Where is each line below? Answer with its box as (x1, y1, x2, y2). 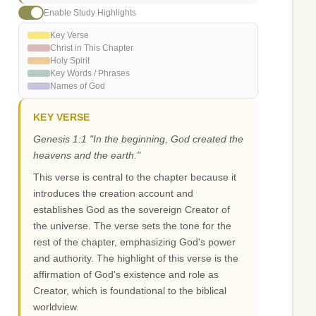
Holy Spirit (50, 56, 90, 66)
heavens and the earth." (33, 150, 140, 162)
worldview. (33, 301, 79, 313)
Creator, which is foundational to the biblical (33, 285, 226, 297)
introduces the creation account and (33, 188, 193, 200)
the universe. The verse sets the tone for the (33, 220, 231, 232)
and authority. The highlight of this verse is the (33, 253, 238, 265)
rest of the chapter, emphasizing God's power (33, 236, 236, 248)
